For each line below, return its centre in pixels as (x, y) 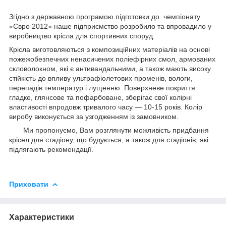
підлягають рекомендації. (51, 149)
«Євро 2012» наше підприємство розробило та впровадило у (110, 26)
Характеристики (42, 217)
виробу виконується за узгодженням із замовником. (94, 116)
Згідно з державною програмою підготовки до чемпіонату (106, 16)
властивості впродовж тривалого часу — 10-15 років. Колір (106, 107)
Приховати (29, 184)
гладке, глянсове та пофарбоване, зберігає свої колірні (100, 97)
